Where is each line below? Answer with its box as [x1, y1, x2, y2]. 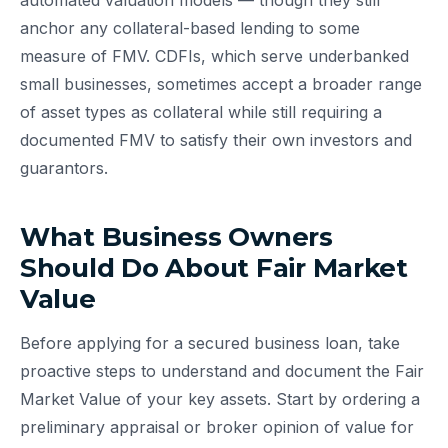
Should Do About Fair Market [20, 252, 408, 285]
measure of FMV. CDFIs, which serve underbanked [20, 46, 409, 67]
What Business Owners [20, 221, 333, 254]
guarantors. [20, 158, 108, 179]
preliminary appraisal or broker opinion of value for [20, 417, 414, 438]
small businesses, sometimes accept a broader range [20, 74, 422, 95]
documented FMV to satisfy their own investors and [20, 130, 412, 151]
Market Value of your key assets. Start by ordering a [20, 389, 420, 410]
